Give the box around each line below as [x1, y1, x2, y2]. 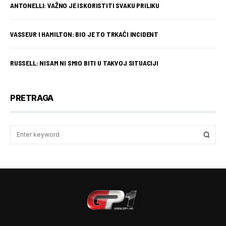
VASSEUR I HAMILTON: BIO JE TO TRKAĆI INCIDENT [10, 30, 159, 38]
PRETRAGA [10, 93, 53, 103]
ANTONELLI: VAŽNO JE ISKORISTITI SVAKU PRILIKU [10, 1, 160, 10]
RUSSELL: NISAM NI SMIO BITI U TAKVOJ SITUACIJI [10, 59, 158, 67]
